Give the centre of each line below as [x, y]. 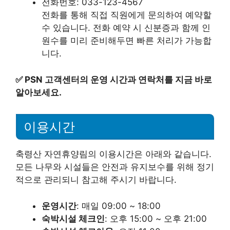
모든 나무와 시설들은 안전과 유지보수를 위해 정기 [115, 167]
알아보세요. [39, 92]
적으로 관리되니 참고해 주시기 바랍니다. [96, 180]
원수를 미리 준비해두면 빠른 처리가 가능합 [127, 41]
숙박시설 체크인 [73, 218]
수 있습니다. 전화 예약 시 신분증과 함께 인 [126, 28]
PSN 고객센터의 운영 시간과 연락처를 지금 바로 [118, 79]
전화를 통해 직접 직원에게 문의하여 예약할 [127, 15]
